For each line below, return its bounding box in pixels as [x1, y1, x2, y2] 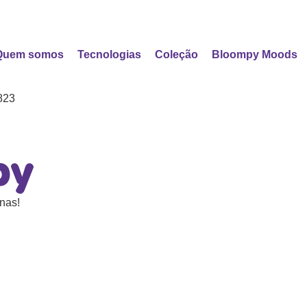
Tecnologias [77, 48, 142, 60]
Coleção [155, 48, 199, 60]
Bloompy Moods [212, 48, 298, 60]
